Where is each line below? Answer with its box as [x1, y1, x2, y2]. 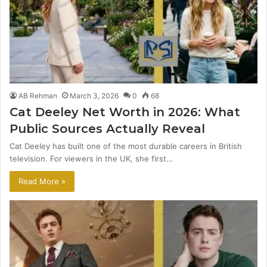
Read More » [18, 176, 66, 186]
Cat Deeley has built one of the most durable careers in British [10, 141, 242, 151]
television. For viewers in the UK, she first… [10, 153, 173, 163]
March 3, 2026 [70, 91, 119, 100]
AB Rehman [18, 91, 57, 100]
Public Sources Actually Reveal [10, 121, 205, 136]
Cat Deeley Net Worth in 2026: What [10, 104, 240, 119]
